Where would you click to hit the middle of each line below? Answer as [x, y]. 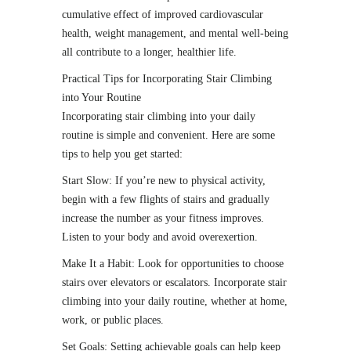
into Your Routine [101, 98]
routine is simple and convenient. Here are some [168, 135]
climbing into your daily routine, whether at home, [175, 301]
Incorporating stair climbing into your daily [159, 116]
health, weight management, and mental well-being [175, 33]
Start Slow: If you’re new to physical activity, [164, 181]
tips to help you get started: [122, 154]
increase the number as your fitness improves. [163, 218]
